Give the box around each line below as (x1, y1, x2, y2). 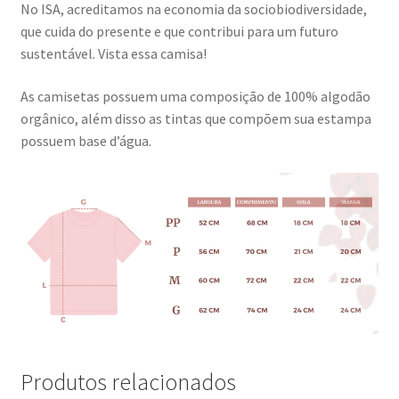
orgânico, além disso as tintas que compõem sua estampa (20, 109, 371, 127)
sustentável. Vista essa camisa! (20, 45, 207, 63)
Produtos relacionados (20, 368, 236, 397)
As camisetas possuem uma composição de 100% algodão (20, 86, 370, 105)
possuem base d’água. (20, 131, 151, 150)
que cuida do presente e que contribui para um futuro (20, 22, 338, 41)
